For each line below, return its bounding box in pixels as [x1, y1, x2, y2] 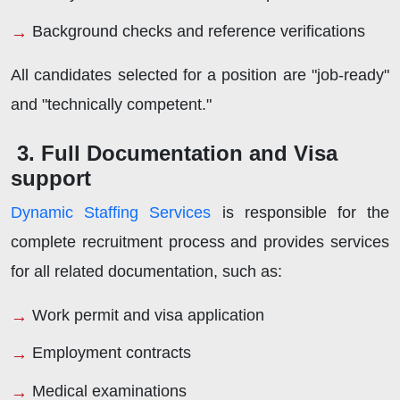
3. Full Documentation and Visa [17, 140, 337, 165]
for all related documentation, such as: [11, 262, 282, 280]
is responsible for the [211, 203, 390, 221]
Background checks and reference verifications [32, 21, 365, 40]
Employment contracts [32, 344, 191, 362]
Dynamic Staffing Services [11, 203, 212, 221]
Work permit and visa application [32, 305, 264, 324]
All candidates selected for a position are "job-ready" [11, 65, 389, 84]
